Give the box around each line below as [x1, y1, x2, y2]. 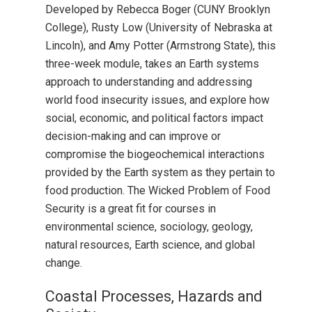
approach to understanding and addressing [45, 75, 252, 89]
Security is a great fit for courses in [45, 202, 216, 216]
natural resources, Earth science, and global [45, 238, 255, 252]
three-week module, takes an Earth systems [45, 57, 259, 71]
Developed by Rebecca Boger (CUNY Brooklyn [45, 3, 270, 17]
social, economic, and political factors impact [45, 111, 263, 125]
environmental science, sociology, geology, [45, 220, 253, 234]
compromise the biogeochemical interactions [45, 148, 265, 162]
